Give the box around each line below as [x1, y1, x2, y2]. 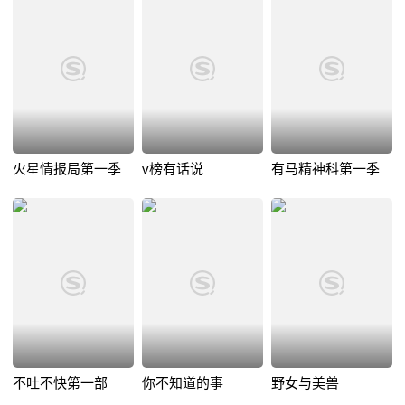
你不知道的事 [141, 374, 223, 391]
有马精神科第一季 [270, 160, 380, 176]
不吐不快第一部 [13, 374, 108, 391]
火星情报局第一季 [13, 160, 121, 176]
